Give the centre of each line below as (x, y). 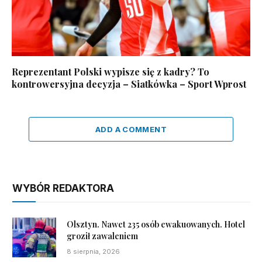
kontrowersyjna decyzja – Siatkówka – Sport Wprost (129, 84)
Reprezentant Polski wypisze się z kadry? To (111, 71)
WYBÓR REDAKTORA (63, 188)
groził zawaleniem (102, 236)
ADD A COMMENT (131, 129)
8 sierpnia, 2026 (93, 251)
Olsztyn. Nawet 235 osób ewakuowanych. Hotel (156, 224)
